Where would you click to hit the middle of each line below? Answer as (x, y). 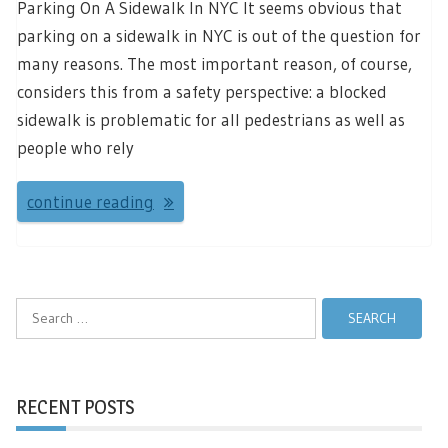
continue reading (90, 201)
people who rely (75, 148)
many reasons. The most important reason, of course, (214, 64)
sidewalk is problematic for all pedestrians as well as (211, 120)
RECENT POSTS (75, 406)
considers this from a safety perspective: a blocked (202, 92)
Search (36, 308)
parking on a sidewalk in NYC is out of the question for (219, 36)
